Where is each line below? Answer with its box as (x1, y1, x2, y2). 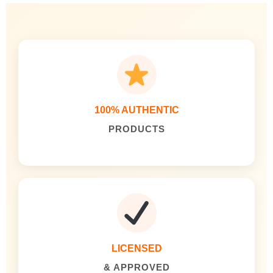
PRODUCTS (108, 123, 165, 134)
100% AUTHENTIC (94, 104, 179, 115)
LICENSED (111, 243, 162, 253)
